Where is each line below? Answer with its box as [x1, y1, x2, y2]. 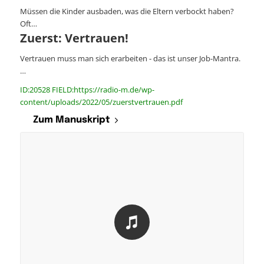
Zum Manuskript [32, 115, 110, 126]
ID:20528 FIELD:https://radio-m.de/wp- [19, 84, 154, 95]
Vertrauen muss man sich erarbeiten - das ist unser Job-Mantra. [19, 53, 240, 64]
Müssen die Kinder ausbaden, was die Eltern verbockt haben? [19, 6, 234, 17]
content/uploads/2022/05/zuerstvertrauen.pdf [19, 97, 183, 108]
